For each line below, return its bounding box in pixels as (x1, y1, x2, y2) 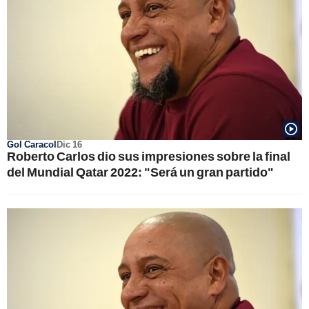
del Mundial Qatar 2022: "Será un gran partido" (7, 163, 274, 179)
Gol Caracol (7, 138, 57, 150)
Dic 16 (57, 138, 82, 150)
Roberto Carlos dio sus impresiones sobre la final (7, 148, 290, 163)
